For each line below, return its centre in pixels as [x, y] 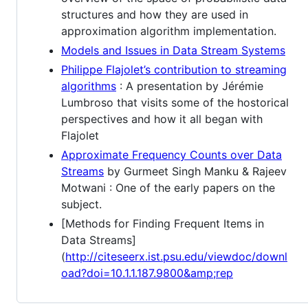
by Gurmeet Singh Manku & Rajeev [195, 171]
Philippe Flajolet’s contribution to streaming [174, 69]
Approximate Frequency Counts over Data [172, 154]
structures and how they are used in [155, 14]
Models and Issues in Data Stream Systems [173, 50]
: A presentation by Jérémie [190, 86]
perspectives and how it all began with [162, 119]
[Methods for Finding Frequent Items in [163, 223]
